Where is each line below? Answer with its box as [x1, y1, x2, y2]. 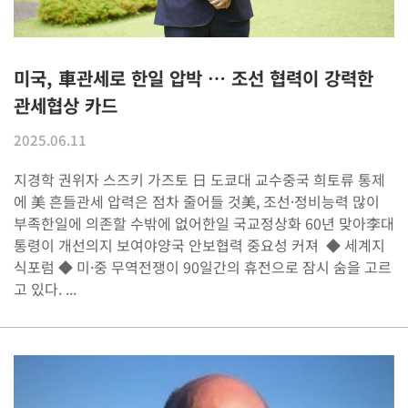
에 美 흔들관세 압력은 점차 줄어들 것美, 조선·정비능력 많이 [14, 189, 380, 212]
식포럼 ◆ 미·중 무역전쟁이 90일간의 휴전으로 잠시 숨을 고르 [14, 255, 392, 278]
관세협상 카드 [14, 91, 117, 118]
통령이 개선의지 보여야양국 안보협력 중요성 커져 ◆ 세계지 [14, 233, 385, 256]
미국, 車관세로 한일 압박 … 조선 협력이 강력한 [14, 64, 373, 91]
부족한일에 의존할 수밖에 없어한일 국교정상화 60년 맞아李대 [14, 211, 394, 234]
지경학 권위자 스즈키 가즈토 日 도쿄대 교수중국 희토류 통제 [14, 168, 385, 190]
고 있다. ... [14, 277, 76, 300]
